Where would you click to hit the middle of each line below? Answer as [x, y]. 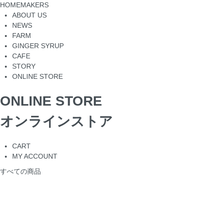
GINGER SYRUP [38, 46]
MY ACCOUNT [35, 156]
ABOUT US [29, 15]
